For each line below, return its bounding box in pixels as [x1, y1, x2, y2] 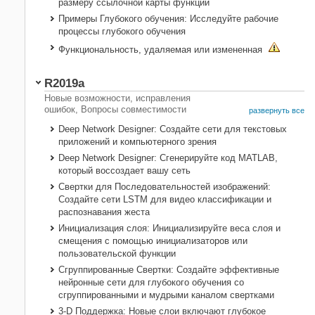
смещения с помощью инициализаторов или [58, 236, 247, 247]
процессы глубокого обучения [58, 26, 186, 37]
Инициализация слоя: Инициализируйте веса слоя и [58, 223, 281, 234]
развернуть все [249, 106, 304, 115]
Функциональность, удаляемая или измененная [58, 44, 265, 56]
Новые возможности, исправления [44, 93, 191, 104]
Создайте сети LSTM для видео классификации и [58, 194, 271, 205]
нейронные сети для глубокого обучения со [58, 277, 244, 288]
